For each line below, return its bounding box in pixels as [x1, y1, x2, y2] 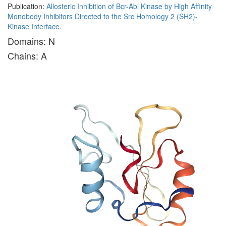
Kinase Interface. [8, 21, 62, 31]
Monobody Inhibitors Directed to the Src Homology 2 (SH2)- [8, 11, 198, 21]
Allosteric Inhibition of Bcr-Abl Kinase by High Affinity [46, 1, 212, 11]
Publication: [8, 1, 46, 11]
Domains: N [8, 34, 55, 47]
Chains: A [8, 49, 47, 62]
